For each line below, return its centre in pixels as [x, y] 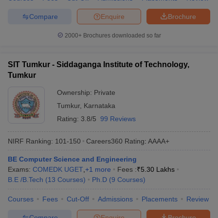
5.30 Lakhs [158, 169]
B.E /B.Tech [26, 180]
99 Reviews [118, 119]
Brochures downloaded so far [121, 36]
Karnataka [100, 106]
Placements [160, 199]
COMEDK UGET [58, 169]
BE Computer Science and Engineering [72, 159]
